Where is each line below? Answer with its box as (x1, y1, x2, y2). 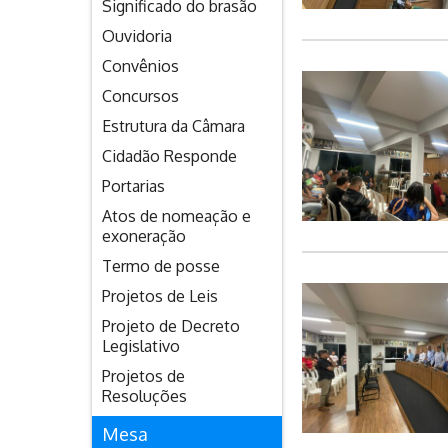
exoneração (102, 226, 186, 246)
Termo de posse (102, 256, 220, 276)
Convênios (102, 56, 179, 76)
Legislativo (102, 336, 180, 356)
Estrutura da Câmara (102, 116, 245, 136)
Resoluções (102, 386, 187, 406)
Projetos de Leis (102, 286, 218, 306)
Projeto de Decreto (102, 316, 240, 336)
